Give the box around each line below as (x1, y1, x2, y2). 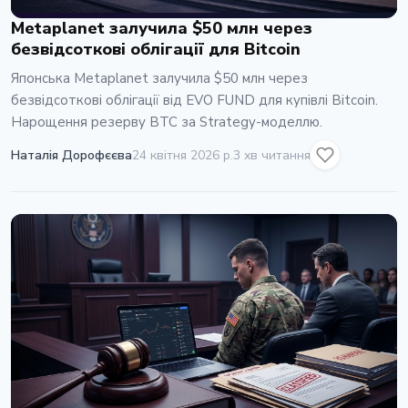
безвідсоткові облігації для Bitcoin (11, 38, 301, 61)
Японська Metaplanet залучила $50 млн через (11, 69, 308, 88)
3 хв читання (233, 146, 311, 164)
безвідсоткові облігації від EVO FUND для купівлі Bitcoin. (11, 91, 378, 110)
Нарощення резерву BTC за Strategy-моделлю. (11, 113, 322, 132)
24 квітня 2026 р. (132, 146, 233, 164)
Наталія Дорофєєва (11, 146, 132, 164)
